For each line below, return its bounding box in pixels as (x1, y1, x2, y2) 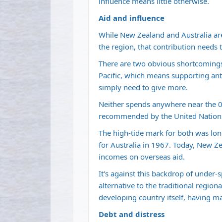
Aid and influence (99, 13, 165, 23)
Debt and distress (99, 209, 165, 220)
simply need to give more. (99, 82, 188, 93)
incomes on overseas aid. (99, 152, 185, 162)
